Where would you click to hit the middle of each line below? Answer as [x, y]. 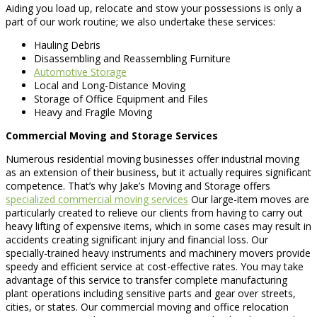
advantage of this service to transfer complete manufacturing [146, 279]
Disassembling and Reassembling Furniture [132, 58]
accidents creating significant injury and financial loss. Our [137, 239]
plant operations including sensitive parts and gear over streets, [151, 293]
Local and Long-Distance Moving [110, 85]
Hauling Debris [67, 45]
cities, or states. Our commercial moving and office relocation [147, 306]
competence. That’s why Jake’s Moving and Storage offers [138, 185]
